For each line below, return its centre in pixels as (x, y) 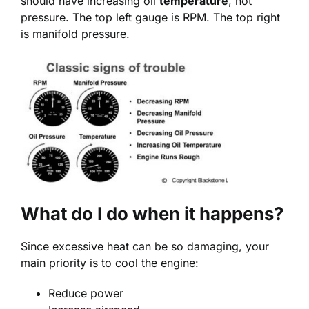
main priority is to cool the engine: (110, 263)
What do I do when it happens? (152, 213)
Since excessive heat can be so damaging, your (145, 247)
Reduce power (86, 293)
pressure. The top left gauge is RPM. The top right (150, 17)
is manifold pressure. (75, 33)
